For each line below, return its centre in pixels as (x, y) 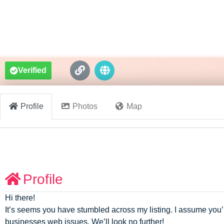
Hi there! (20, 197)
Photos (85, 106)
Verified (32, 70)
